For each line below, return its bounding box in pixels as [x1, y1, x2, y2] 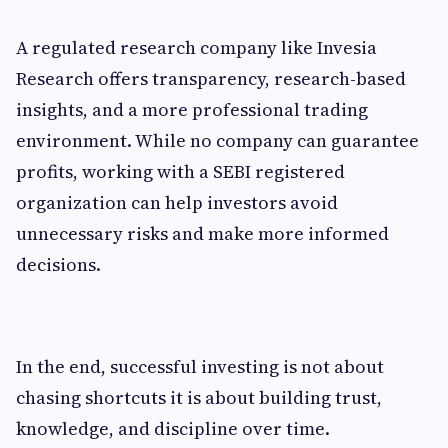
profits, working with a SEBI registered [16, 159, 345, 185]
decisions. [16, 252, 101, 278]
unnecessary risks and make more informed [16, 221, 389, 247]
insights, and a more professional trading [16, 97, 368, 123]
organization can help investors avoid [16, 190, 338, 216]
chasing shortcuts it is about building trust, [16, 385, 382, 411]
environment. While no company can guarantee [16, 128, 419, 154]
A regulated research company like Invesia [16, 35, 377, 61]
